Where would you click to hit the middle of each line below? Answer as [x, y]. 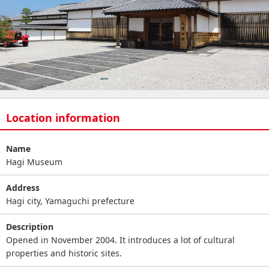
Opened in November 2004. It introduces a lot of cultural [120, 240]
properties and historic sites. [64, 253]
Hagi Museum [34, 162]
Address [23, 187]
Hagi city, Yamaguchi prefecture [70, 201]
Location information [63, 117]
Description [30, 226]
